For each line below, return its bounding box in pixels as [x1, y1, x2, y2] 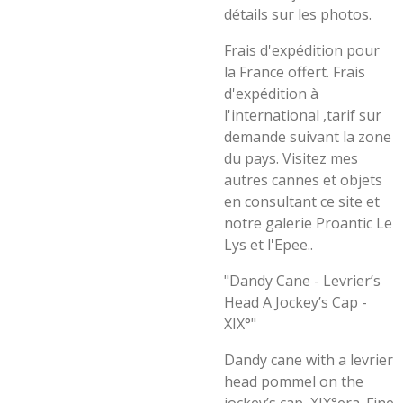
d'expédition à [224, 84, 318, 103]
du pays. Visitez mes [224, 148, 358, 168]
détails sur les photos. [224, 4, 372, 24]
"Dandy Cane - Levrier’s [224, 271, 381, 291]
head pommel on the [224, 372, 363, 391]
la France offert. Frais [224, 62, 365, 82]
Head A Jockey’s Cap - [224, 292, 367, 312]
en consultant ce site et [224, 192, 380, 211]
